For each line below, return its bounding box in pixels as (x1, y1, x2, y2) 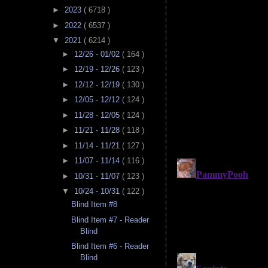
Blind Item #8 (71, 200, 118, 209)
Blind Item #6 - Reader (71, 242, 150, 251)
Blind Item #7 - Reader (71, 215, 150, 224)
